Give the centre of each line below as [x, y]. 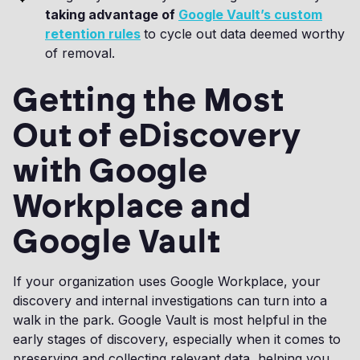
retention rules [93, 34]
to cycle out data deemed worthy [244, 34]
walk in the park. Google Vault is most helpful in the [170, 320]
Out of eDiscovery [157, 135]
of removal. [80, 53]
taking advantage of [112, 15]
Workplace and [132, 206]
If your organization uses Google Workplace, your [167, 282]
